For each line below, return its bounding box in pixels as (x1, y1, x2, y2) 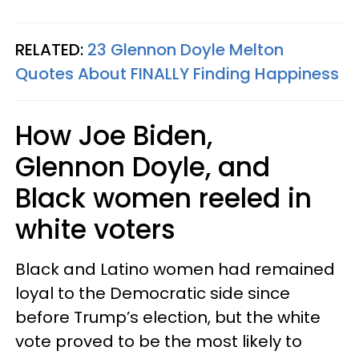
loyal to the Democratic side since (15, 281, 290, 305)
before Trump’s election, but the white (15, 305, 321, 329)
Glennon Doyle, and (15, 147, 270, 186)
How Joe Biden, (15, 116, 212, 155)
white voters (15, 210, 175, 248)
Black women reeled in (15, 179, 312, 217)
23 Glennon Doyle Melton (87, 38, 284, 61)
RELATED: (15, 38, 87, 61)
